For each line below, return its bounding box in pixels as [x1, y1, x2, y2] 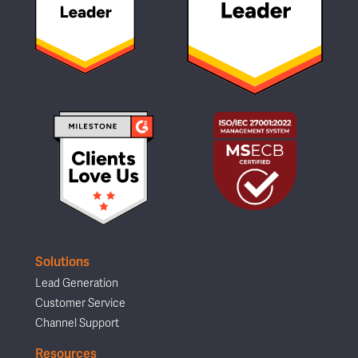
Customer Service [35, 296, 125, 311]
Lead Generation [35, 276, 118, 291]
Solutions [35, 253, 89, 271]
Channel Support [35, 316, 119, 331]
